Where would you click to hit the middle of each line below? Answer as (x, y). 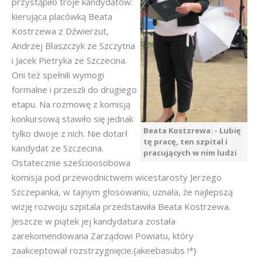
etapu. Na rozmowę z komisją (71, 104)
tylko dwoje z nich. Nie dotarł (70, 133)
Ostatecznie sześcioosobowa (71, 163)
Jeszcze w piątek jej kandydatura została (94, 221)
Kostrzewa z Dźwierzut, (60, 31)
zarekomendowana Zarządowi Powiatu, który (103, 236)
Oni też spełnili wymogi (58, 75)
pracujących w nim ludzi (190, 153)
